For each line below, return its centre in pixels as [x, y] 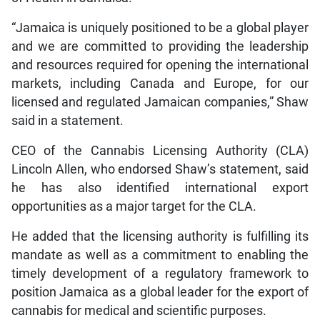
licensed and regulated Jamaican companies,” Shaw [160, 102]
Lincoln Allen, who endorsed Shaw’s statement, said [160, 169]
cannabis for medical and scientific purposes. [139, 310]
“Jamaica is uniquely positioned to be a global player [160, 27]
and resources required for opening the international [160, 65]
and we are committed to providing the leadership [160, 46]
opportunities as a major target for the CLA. [134, 206]
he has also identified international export [160, 187]
